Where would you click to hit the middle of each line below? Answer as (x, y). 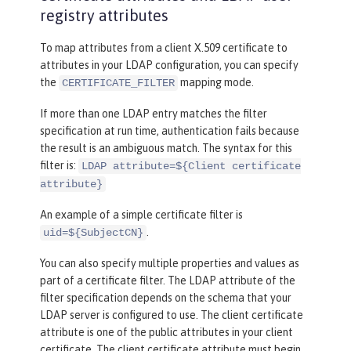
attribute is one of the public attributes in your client (166, 332)
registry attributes (104, 15)
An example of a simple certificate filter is (141, 214)
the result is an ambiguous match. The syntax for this (166, 148)
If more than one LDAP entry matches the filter (154, 113)
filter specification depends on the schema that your (166, 297)
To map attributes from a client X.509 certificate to (164, 47)
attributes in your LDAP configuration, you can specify (169, 65)
